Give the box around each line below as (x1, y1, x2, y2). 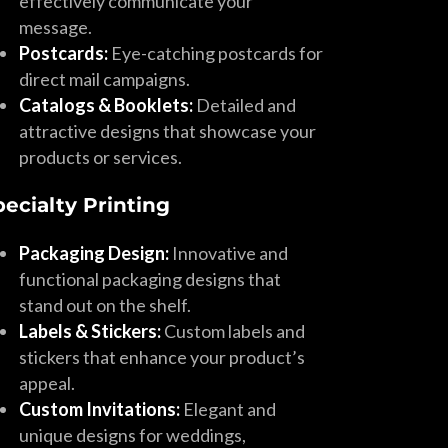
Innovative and (169, 242, 289, 264)
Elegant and (180, 398, 277, 420)
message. (19, 16, 93, 38)
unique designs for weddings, (19, 424, 247, 446)
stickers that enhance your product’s (19, 346, 306, 368)
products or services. (19, 146, 183, 168)
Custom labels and (161, 320, 306, 342)
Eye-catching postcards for (108, 42, 324, 64)
